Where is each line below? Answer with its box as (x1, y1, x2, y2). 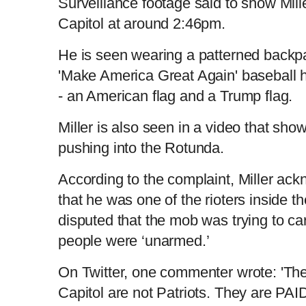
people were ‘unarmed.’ (58, 232, 214, 249)
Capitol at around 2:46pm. (58, 14, 229, 32)
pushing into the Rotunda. (58, 139, 224, 156)
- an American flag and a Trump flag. (58, 87, 293, 105)
